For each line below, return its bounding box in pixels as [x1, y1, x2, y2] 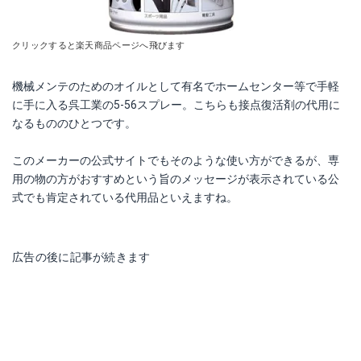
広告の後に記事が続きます [12, 251, 151, 263]
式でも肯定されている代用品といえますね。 [12, 191, 238, 204]
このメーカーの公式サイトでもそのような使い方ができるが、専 [12, 154, 339, 167]
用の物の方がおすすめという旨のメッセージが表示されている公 [12, 172, 339, 185]
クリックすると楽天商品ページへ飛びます [12, 40, 185, 51]
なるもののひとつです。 [12, 117, 136, 130]
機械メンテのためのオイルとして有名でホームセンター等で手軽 [12, 80, 339, 93]
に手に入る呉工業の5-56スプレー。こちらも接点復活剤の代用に [12, 98, 340, 111]
